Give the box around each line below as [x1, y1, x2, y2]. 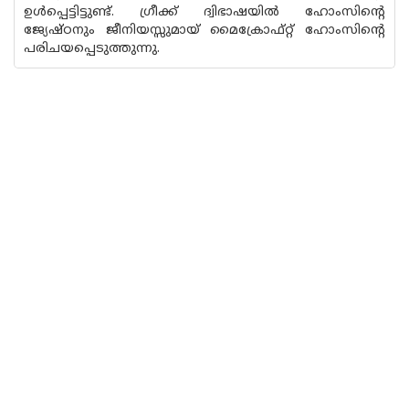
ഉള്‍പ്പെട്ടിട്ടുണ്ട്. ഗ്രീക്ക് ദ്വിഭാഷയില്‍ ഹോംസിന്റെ [24, 5, 385, 20]
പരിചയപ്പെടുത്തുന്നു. [24, 41, 160, 57]
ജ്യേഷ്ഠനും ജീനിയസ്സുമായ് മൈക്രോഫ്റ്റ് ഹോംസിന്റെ [24, 23, 385, 38]
